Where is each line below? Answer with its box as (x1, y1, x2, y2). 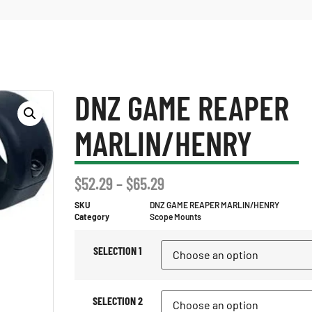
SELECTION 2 (93, 294, 143, 308)
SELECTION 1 (93, 244, 142, 258)
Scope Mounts (150, 212, 201, 221)
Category (75, 212, 109, 221)
